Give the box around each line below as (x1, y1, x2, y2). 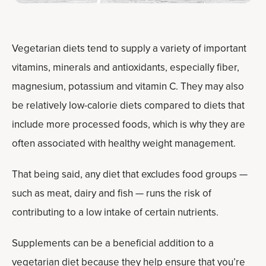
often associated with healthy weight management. (12, 136, 236, 151)
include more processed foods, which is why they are (12, 117, 245, 132)
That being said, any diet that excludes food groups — (12, 167, 248, 182)
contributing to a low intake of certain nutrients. (12, 205, 218, 220)
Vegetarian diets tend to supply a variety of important (12, 41, 246, 56)
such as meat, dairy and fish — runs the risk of (12, 186, 211, 201)
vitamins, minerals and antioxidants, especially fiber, (12, 60, 239, 75)
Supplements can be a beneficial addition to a (12, 236, 214, 251)
